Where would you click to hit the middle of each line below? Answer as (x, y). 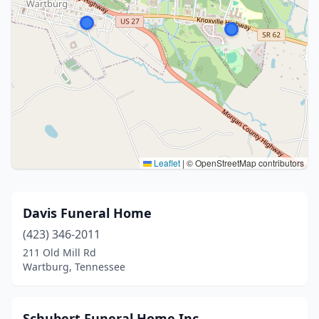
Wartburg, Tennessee (74, 267)
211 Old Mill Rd (59, 252)
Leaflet (166, 163)
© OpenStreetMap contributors (244, 163)
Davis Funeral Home (87, 213)
